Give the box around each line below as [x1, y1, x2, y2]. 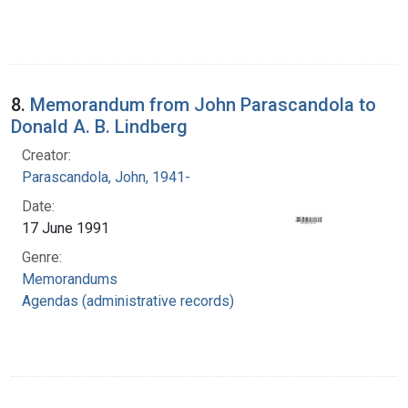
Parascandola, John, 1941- [22, 168, 190, 186]
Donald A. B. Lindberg [11, 115, 188, 138]
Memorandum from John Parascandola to [30, 93, 376, 116]
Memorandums [22, 270, 117, 288]
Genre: [22, 248, 62, 266]
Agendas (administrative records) [22, 291, 234, 310]
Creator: [22, 146, 71, 164]
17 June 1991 [22, 219, 109, 237]
